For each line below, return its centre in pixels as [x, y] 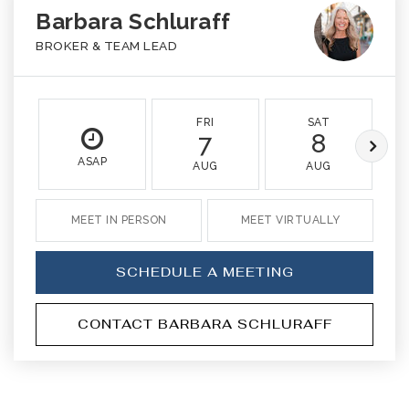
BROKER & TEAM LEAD [106, 46]
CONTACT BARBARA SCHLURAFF [204, 324]
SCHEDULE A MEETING [204, 272]
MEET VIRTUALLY [290, 220]
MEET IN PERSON [119, 220]
